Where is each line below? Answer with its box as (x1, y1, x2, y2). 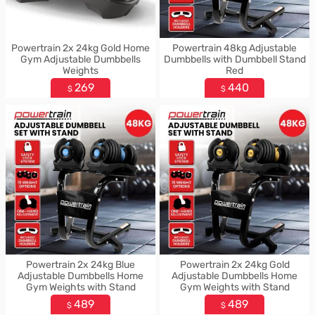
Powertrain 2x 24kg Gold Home (11, 42, 150, 54)
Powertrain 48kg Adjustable (172, 42, 297, 54)
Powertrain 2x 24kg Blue (26, 259, 135, 271)
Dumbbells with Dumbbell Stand (163, 53, 306, 65)
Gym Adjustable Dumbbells (20, 53, 141, 65)
